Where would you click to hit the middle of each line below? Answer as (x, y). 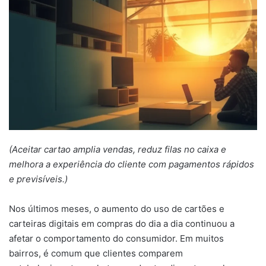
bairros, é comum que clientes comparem (96, 254)
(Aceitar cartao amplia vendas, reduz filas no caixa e (118, 150)
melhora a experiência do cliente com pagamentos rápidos (132, 164)
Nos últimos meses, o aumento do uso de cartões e (117, 209)
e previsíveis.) (38, 179)
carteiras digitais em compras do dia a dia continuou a (122, 224)
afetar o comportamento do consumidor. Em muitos (116, 239)
